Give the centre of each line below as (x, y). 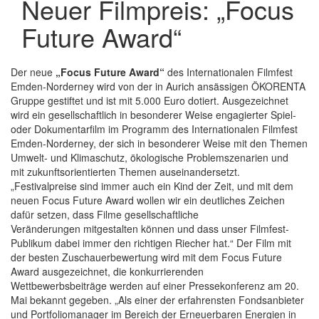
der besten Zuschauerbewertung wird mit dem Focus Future (146, 257)
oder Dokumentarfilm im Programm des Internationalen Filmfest (154, 129)
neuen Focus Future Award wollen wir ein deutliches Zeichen (148, 200)
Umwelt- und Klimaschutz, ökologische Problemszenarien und (150, 158)
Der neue (33, 72)
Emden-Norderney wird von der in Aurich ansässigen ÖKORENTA (158, 87)
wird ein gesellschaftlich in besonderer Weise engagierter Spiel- (153, 115)
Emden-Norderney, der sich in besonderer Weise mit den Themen (159, 143)
